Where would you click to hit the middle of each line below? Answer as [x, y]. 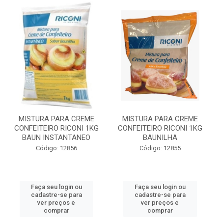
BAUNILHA [160, 137]
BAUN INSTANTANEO [56, 137]
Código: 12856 [56, 148]
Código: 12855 [160, 148]
